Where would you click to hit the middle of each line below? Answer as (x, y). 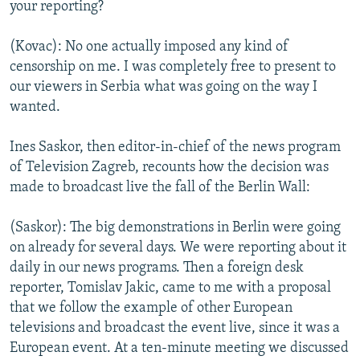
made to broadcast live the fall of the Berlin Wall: (160, 187)
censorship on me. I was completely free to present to (173, 67)
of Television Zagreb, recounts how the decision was (169, 167)
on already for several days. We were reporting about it (178, 247)
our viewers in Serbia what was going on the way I (164, 87)
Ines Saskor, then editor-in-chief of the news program (175, 147)
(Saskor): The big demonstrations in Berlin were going (175, 227)
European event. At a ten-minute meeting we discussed (179, 348)
